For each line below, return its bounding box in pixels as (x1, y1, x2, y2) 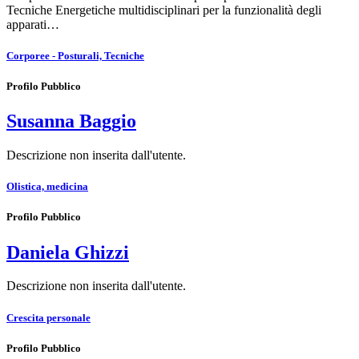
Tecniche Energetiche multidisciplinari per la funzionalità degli (6, 2, 321, 17)
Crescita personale (6, 311, 91, 324)
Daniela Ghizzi (6, 241, 129, 263)
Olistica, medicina (6, 180, 88, 193)
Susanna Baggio (6, 111, 136, 132)
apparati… (6, 17, 59, 31)
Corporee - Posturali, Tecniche (6, 49, 144, 62)
